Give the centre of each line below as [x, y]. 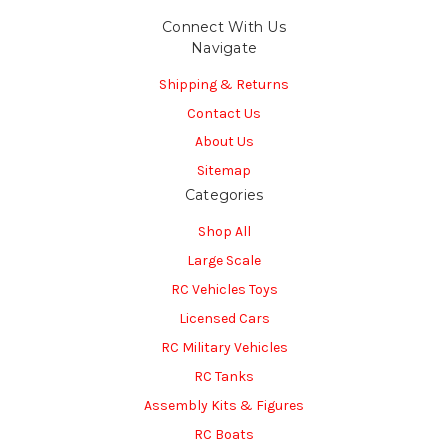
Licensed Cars [224, 319]
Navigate [224, 47]
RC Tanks [224, 377]
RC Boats [224, 435]
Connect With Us [224, 26]
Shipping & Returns [224, 84]
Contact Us [224, 113]
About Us [224, 142]
